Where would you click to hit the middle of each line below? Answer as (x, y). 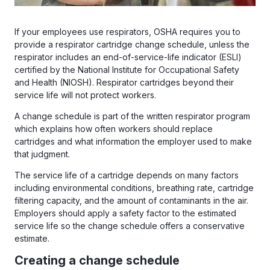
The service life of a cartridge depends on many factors (127, 175)
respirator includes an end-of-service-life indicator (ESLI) (128, 57)
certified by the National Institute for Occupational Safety (127, 70)
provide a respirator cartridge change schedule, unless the (132, 45)
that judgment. (42, 154)
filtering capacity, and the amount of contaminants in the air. (131, 201)
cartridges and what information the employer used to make (133, 142)
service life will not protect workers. (85, 95)
